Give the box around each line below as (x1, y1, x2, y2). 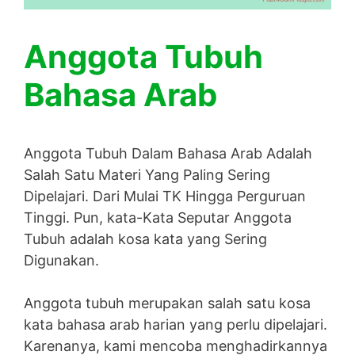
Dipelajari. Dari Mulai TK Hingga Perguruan (24, 188, 306, 205)
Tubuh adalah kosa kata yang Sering (24, 231, 267, 248)
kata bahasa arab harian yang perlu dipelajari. (24, 316, 327, 334)
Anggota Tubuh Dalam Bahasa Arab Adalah (24, 145, 312, 162)
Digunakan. (24, 252, 99, 269)
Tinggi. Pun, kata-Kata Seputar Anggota (24, 209, 292, 227)
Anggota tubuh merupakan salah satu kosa (24, 295, 311, 312)
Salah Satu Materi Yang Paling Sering (24, 166, 270, 184)
